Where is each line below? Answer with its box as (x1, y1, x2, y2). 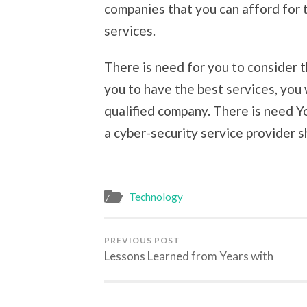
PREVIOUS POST (104, 234, 180, 245)
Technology (129, 190, 183, 203)
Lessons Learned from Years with (104, 248, 273, 263)
